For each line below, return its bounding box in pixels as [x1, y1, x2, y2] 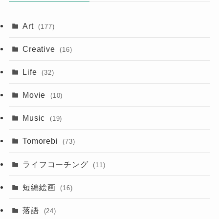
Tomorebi [22, 136, 61, 146]
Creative [22, 44, 58, 53]
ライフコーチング [22, 159, 91, 169]
